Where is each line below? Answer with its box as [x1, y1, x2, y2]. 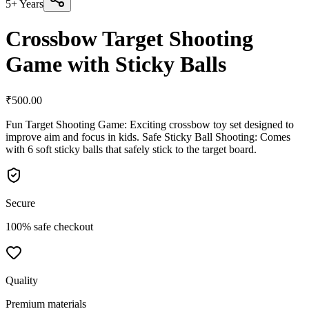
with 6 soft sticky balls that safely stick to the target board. [6, 143, 257, 155]
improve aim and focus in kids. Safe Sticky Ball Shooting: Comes [6, 130, 290, 143]
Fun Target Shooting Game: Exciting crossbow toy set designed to [6, 118, 294, 130]
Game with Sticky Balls [6, 52, 226, 77]
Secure [6, 197, 35, 209]
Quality [6, 274, 38, 286]
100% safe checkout [6, 220, 93, 232]
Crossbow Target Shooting [6, 26, 253, 52]
